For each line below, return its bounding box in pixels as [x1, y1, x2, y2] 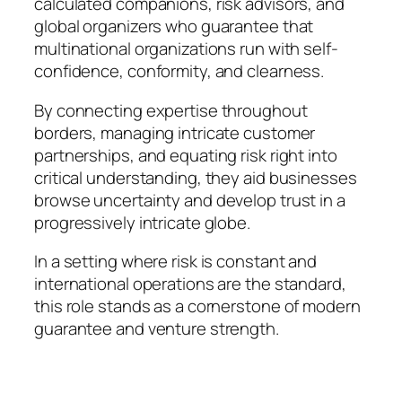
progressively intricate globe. [34, 210, 250, 234]
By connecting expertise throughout [34, 98, 308, 122]
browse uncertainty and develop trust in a [34, 188, 345, 212]
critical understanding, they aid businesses [34, 165, 357, 189]
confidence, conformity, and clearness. [34, 59, 325, 83]
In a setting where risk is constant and [34, 249, 318, 274]
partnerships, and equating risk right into [34, 143, 337, 167]
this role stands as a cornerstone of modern [34, 294, 361, 319]
